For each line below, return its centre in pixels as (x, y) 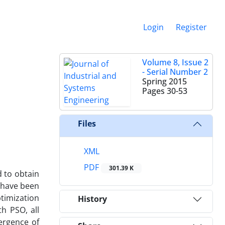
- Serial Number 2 (175, 72)
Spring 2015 (164, 81)
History (92, 199)
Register (191, 27)
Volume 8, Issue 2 (175, 62)
